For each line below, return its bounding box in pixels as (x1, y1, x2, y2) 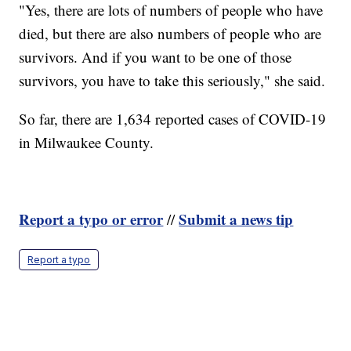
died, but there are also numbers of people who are (19, 24, 322, 44)
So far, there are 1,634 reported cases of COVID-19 (19, 109, 327, 129)
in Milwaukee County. (19, 132, 154, 153)
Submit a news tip (179, 208, 294, 230)
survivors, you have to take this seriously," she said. (19, 71, 326, 91)
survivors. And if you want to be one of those (19, 47, 292, 67)
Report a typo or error (19, 208, 164, 230)
